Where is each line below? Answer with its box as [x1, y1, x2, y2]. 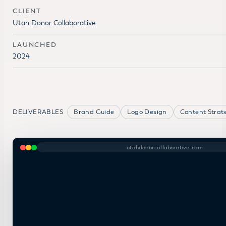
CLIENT [13, 7, 41, 16]
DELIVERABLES [13, 108, 63, 117]
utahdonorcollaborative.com [126, 144, 203, 151]
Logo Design [127, 108, 167, 117]
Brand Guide [74, 108, 115, 117]
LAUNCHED [13, 40, 57, 49]
